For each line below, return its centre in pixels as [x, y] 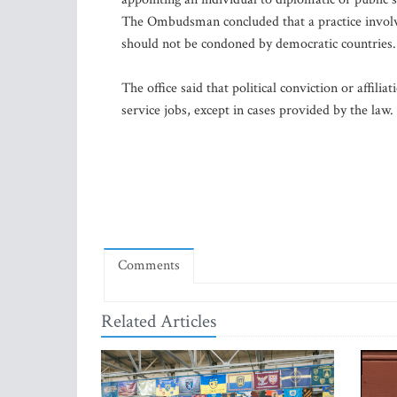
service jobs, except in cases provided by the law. [257, 110]
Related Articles [159, 321]
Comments [149, 265]
